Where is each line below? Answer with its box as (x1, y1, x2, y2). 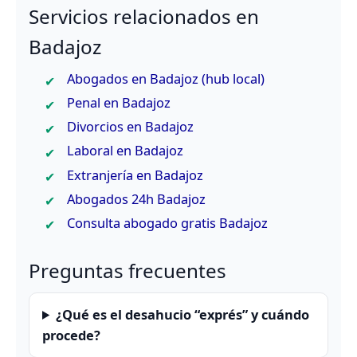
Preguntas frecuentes (29, 257, 226, 284)
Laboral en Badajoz (67, 141, 183, 160)
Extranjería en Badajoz (67, 165, 203, 184)
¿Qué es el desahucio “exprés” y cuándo (56, 304, 310, 324)
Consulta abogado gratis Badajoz (67, 213, 268, 232)
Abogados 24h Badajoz (67, 189, 206, 208)
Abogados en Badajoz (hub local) (67, 69, 265, 88)
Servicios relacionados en (29, 2, 259, 29)
